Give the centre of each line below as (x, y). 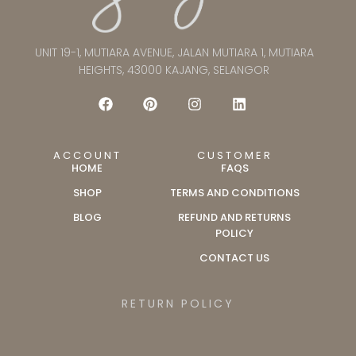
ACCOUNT (87, 156)
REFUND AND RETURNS (235, 218)
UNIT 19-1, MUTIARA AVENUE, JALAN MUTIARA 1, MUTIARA (174, 53)
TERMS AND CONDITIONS (234, 193)
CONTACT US (235, 258)
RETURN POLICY (178, 304)
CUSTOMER (234, 156)
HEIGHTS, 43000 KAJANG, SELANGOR (174, 70)
